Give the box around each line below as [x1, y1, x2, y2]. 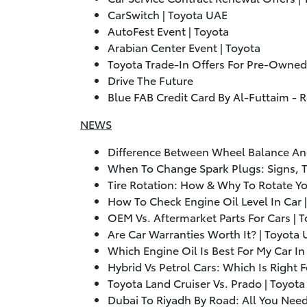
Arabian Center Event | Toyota [108, 39, 260, 56]
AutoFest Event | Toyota [108, 23, 229, 39]
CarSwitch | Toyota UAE [108, 6, 228, 23]
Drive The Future [108, 72, 193, 88]
